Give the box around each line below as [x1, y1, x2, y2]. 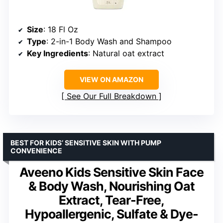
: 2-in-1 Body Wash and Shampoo [46, 36, 172, 46]
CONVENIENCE [10, 146, 62, 155]
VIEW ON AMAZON [80, 75, 143, 84]
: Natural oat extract [88, 48, 164, 58]
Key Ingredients [27, 48, 88, 58]
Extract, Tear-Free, [59, 192, 164, 208]
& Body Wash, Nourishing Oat [28, 178, 195, 194]
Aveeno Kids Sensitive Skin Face [19, 164, 204, 180]
